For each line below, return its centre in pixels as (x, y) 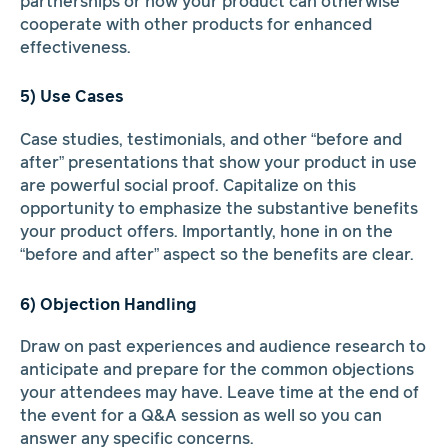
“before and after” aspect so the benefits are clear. (216, 256)
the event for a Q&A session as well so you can (200, 417)
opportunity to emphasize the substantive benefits (218, 210)
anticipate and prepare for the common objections (216, 371)
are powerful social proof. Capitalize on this (187, 187)
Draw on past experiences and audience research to (222, 348)
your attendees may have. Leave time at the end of (219, 394)
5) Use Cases (71, 98)
